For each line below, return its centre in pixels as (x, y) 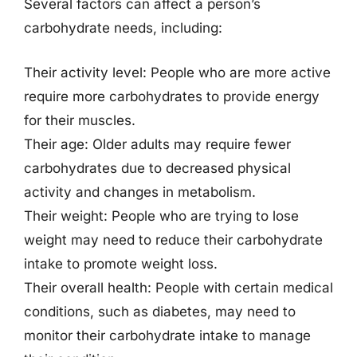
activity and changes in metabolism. (140, 192)
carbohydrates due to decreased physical (157, 168)
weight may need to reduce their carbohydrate (173, 239)
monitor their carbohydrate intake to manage (167, 335)
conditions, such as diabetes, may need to (160, 311)
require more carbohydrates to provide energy (172, 96)
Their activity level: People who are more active (177, 72)
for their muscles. (80, 120)
